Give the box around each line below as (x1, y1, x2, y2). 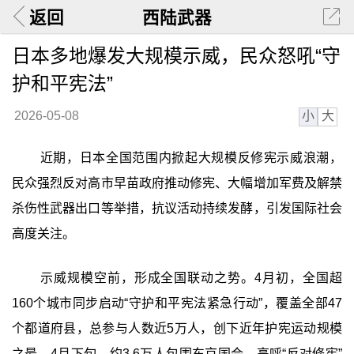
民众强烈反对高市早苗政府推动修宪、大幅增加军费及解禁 (11, 176, 343, 190)
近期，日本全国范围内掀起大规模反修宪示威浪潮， (40, 151, 343, 165)
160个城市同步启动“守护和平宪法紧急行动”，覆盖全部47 (11, 296, 343, 310)
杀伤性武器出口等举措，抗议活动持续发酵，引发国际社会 (11, 201, 343, 216)
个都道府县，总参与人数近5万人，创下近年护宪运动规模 (11, 321, 343, 335)
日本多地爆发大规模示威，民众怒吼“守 (11, 44, 341, 66)
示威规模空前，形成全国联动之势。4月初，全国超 (40, 270, 343, 284)
